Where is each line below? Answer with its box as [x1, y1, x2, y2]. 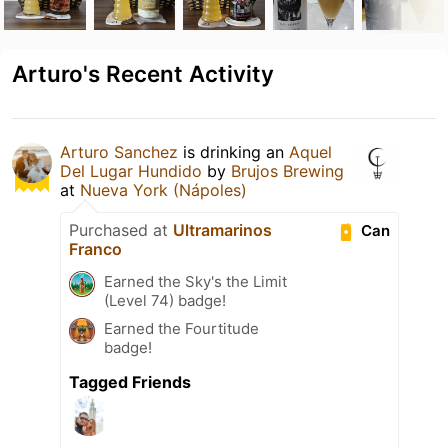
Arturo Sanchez [60, 141, 178, 162]
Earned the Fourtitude [104, 318, 259, 338]
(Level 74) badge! [104, 290, 226, 310]
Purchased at [69, 219, 173, 240]
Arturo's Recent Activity [12, 59, 274, 87]
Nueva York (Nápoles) [80, 179, 247, 200]
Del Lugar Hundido [60, 160, 202, 181]
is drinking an [178, 141, 289, 162]
